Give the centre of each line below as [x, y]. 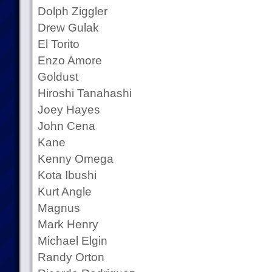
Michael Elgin [72, 241]
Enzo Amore [70, 60]
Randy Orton [71, 257]
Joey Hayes [69, 110]
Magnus [59, 208]
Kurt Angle [64, 192]
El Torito [58, 44]
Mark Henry [68, 224]
